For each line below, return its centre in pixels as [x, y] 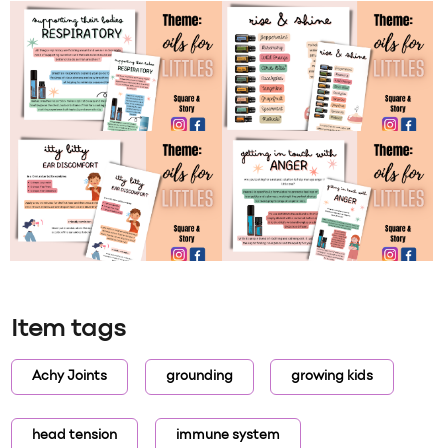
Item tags [68, 329]
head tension [75, 435]
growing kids [331, 376]
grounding [199, 376]
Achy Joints [70, 376]
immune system [227, 435]
